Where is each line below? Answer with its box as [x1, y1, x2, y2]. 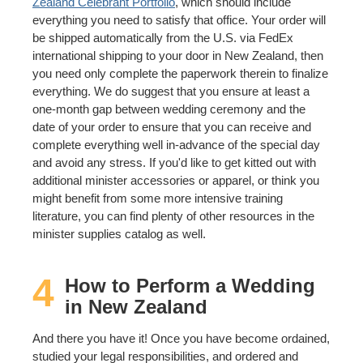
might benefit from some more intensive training [32, 190, 283, 205]
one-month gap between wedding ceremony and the [32, 101, 305, 116]
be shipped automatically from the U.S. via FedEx [32, 30, 293, 45]
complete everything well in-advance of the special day [32, 137, 320, 152]
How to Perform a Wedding [65, 274, 315, 297]
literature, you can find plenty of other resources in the [32, 208, 314, 223]
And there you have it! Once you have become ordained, [32, 331, 330, 345]
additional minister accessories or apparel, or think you [32, 173, 319, 187]
